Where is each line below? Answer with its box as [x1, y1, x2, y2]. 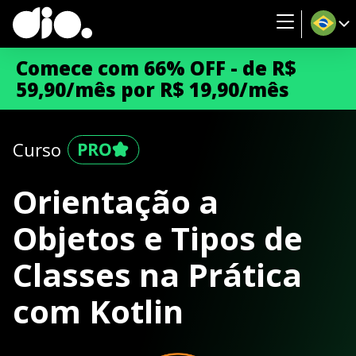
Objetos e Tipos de [13, 216, 303, 260]
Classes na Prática [13, 253, 302, 296]
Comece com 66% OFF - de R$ [16, 55, 296, 81]
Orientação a [13, 180, 219, 223]
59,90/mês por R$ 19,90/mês [16, 76, 289, 103]
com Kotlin [13, 289, 184, 333]
